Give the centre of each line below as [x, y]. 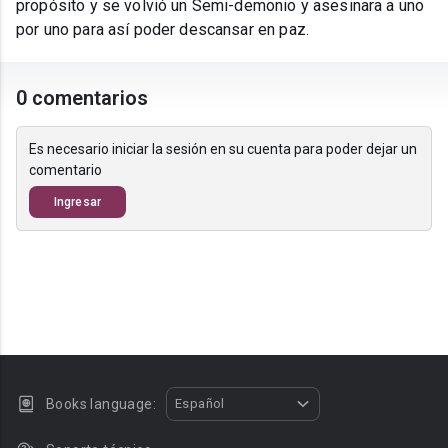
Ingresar [77, 202]
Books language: [101, 404]
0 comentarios [82, 98]
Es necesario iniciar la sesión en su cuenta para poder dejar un [223, 149]
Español [200, 403]
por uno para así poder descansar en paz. [162, 30]
